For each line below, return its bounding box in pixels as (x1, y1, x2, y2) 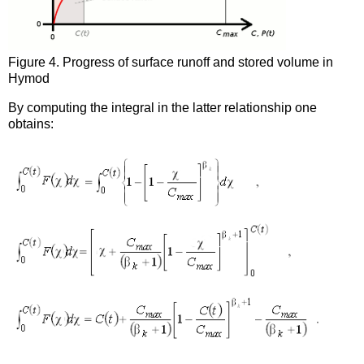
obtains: (8, 117, 54, 132)
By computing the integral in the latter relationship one (8, 101, 317, 115)
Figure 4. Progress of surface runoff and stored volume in (8, 55, 333, 70)
